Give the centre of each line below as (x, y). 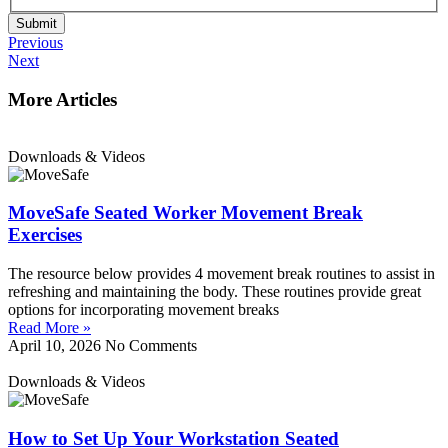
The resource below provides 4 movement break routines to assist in (221, 274)
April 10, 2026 (56, 346)
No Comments (151, 346)
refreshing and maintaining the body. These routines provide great (214, 292)
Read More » (49, 328)
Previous (35, 43)
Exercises (45, 235)
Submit (36, 24)
